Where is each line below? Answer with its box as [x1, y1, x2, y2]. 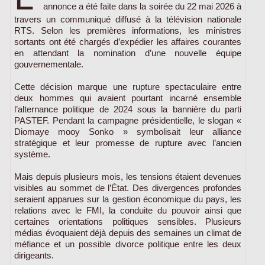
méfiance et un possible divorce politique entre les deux [14, 238, 241, 249]
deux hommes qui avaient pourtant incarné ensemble [14, 92, 241, 103]
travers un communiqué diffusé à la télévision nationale [14, 14, 241, 24]
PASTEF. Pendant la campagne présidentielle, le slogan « [14, 115, 241, 125]
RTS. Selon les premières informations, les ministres [14, 25, 241, 35]
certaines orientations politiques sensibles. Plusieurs [14, 216, 241, 227]
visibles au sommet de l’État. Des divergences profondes [14, 182, 241, 193]
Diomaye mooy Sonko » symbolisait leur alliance [14, 126, 241, 137]
